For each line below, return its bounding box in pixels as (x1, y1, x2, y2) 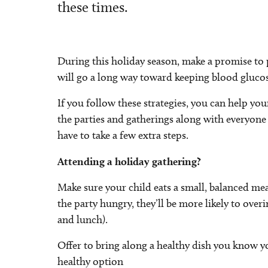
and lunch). (57, 213, 108, 226)
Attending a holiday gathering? (57, 155, 201, 167)
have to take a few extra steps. (57, 129, 188, 142)
